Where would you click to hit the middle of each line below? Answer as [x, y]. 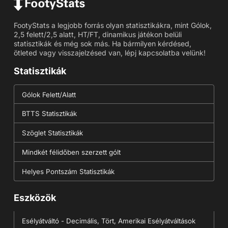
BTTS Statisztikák [49, 113]
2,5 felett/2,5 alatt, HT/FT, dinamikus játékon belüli [97, 34]
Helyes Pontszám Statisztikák [68, 171]
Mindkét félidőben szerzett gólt [71, 152]
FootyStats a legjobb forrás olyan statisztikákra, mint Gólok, [112, 25]
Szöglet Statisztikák [52, 133]
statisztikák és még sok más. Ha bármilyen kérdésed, [102, 43]
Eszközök [35, 198]
